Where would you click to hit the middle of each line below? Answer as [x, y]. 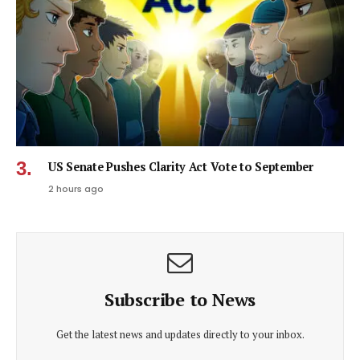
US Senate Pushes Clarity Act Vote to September [181, 167]
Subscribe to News [180, 300]
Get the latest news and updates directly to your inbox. [180, 335]
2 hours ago [76, 189]
